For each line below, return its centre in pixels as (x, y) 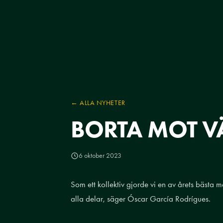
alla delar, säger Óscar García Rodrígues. (141, 199)
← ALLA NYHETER (98, 103)
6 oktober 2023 (100, 156)
